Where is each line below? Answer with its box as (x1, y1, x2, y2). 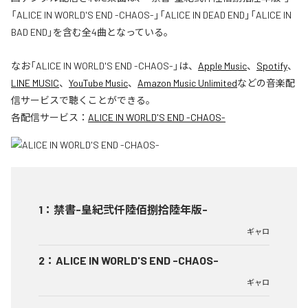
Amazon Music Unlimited (137, 77, 237, 89)
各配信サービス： (11, 111, 88, 124)
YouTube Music (69, 77, 128, 89)
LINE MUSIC (11, 77, 59, 89)
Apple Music (198, 60, 247, 72)
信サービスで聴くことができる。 (11, 94, 155, 107)
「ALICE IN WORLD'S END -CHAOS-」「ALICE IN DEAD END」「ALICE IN (11, 9, 291, 21)
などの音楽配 (237, 77, 295, 89)
